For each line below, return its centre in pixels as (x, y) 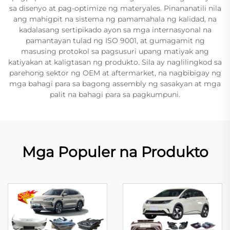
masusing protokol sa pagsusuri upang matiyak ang (115, 51)
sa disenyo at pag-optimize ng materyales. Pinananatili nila (115, 8)
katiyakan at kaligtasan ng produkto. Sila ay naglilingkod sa (115, 62)
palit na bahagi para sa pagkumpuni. (115, 94)
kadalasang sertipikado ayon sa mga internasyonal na (115, 30)
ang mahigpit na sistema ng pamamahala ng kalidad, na (115, 19)
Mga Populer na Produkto (115, 152)
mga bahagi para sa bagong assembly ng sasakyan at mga (115, 84)
